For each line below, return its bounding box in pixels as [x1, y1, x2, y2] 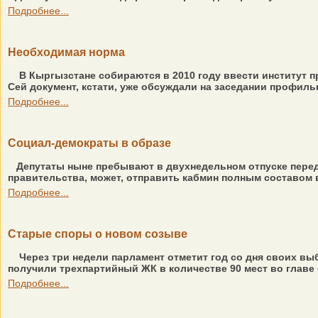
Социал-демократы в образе [8, 137, 171, 149]
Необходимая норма [8, 46, 125, 58]
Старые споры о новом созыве [8, 228, 187, 240]
